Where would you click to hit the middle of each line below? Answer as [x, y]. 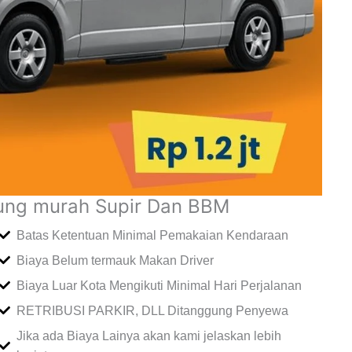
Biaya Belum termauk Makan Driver [115, 260]
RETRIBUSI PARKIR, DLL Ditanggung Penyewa [153, 310]
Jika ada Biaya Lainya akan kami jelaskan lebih [149, 335]
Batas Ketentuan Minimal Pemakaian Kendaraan [153, 235]
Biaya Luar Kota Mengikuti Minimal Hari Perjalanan [159, 285]
